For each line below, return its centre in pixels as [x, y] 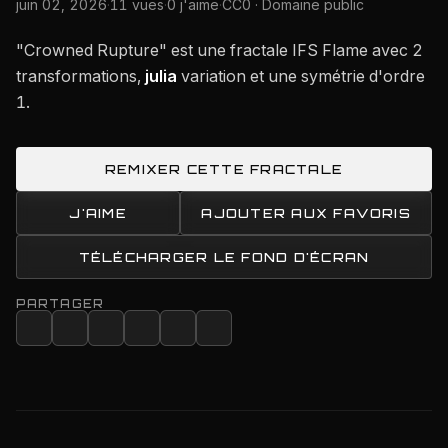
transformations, [80, 76]
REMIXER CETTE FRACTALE [224, 169]
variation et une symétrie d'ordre [301, 76]
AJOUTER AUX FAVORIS [306, 213]
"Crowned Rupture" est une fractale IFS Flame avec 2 [219, 50]
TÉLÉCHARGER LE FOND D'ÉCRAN [224, 257]
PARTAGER [60, 304]
